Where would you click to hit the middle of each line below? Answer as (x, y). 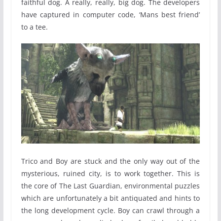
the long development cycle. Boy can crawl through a (110, 211)
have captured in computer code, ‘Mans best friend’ (110, 14)
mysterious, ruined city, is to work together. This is (110, 174)
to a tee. (34, 27)
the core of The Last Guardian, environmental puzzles (110, 186)
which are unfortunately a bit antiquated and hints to (110, 198)
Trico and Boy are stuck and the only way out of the (110, 161)
